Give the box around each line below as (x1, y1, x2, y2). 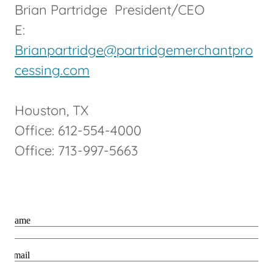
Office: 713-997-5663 (15, 142, 138, 160)
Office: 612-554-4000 (15, 122, 141, 140)
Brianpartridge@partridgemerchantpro (15, 41, 253, 59)
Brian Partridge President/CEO (15, 1, 205, 19)
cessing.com (15, 62, 90, 79)
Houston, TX (15, 102, 88, 119)
